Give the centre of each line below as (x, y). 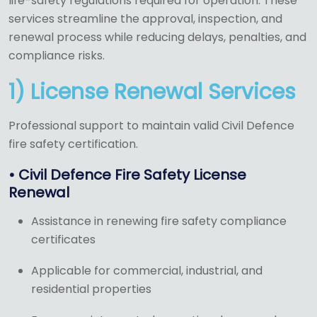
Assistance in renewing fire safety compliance (159, 221)
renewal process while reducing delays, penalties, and (157, 38)
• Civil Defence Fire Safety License (127, 175)
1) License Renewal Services (152, 92)
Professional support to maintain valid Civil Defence (151, 126)
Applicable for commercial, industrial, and (147, 271)
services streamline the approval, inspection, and (145, 19)
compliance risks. (57, 56)
